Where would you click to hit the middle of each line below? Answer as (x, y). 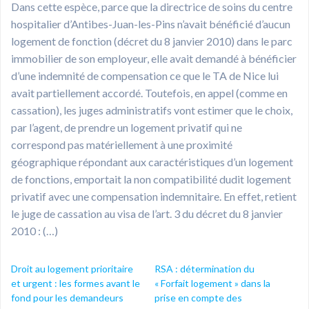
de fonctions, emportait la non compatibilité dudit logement (151, 179)
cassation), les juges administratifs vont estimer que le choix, (152, 110)
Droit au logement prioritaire (72, 268)
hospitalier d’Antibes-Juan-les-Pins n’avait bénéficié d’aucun (151, 23)
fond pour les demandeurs (67, 297)
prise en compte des (198, 297)
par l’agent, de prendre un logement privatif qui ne (127, 127)
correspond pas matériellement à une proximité (122, 144)
